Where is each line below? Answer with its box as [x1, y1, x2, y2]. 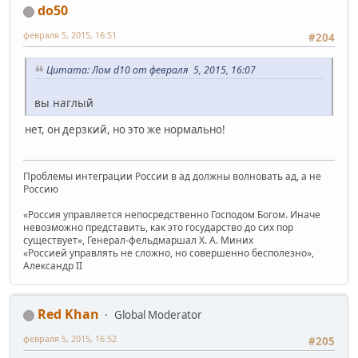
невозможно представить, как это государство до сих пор [23, 221, 293, 235]
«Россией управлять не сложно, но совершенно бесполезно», [23, 246, 314, 261]
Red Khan [38, 305, 99, 324]
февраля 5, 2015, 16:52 [23, 332, 117, 345]
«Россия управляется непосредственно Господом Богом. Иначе [23, 208, 320, 222]
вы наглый [34, 95, 93, 111]
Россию [23, 182, 58, 197]
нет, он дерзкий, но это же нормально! [25, 122, 225, 137]
